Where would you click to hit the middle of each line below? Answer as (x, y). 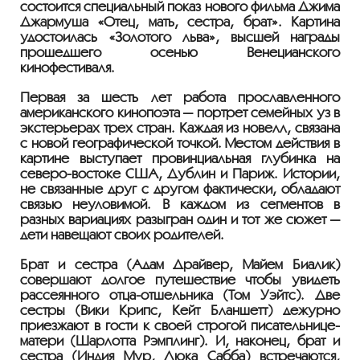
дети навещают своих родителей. (124, 235)
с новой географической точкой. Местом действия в (180, 143)
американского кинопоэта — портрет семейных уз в (180, 112)
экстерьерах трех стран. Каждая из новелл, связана (180, 128)
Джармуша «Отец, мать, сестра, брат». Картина (180, 22)
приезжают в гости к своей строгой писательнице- (180, 325)
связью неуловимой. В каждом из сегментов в (180, 204)
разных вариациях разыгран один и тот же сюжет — (180, 219)
